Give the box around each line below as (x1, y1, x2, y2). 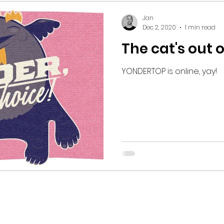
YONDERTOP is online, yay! (121, 65, 217, 77)
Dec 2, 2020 (142, 22, 176, 31)
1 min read (185, 22, 215, 31)
